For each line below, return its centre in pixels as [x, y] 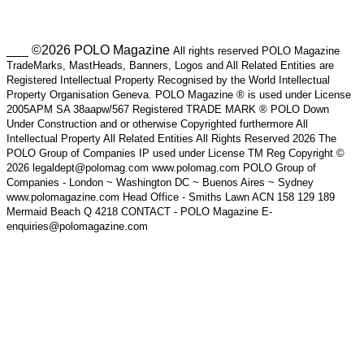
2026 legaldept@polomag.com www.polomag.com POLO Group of [161, 167]
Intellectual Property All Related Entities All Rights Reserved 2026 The [171, 138]
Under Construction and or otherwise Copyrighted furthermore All [157, 123]
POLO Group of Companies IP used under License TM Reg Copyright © [175, 153]
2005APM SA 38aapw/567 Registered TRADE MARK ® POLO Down [168, 109]
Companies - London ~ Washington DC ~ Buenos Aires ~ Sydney [160, 182]
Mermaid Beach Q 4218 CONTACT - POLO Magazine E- [139, 211]
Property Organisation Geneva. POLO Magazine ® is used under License [179, 94]
